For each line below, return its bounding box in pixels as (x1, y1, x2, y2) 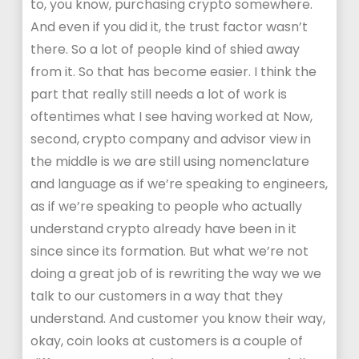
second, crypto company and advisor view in (30, 130, 312, 148)
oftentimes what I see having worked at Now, (30, 107, 313, 126)
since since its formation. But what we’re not (30, 242, 309, 260)
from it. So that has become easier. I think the (30, 63, 317, 81)
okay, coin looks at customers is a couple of (30, 332, 304, 350)
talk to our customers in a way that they (30, 287, 284, 305)
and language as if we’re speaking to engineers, (30, 175, 329, 193)
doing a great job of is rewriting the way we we (30, 264, 322, 283)
